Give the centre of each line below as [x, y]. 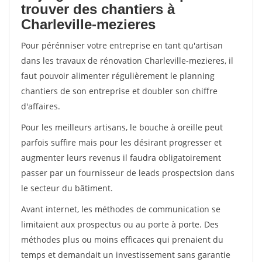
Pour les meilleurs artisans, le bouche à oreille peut [122, 127]
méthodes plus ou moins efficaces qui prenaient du [122, 239]
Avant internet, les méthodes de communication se [121, 209]
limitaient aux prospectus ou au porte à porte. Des [120, 224]
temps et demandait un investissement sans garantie [126, 255]
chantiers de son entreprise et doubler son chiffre [119, 91]
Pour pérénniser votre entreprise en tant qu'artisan [122, 45]
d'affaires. [41, 106]
